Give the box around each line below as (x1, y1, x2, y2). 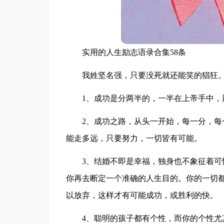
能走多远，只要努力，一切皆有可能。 (65, 134, 202, 142)
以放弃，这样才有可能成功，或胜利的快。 (65, 191, 218, 199)
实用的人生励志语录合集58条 (81, 48, 186, 56)
